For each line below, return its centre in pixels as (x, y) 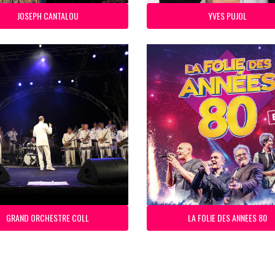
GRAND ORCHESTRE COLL (48, 218)
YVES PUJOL (227, 15)
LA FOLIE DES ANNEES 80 (227, 218)
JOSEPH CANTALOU (48, 15)
